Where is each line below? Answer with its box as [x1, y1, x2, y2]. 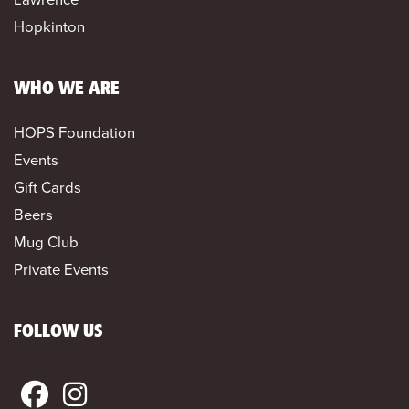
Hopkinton [14, 15, 85, 38]
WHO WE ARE [14, 79, 120, 98]
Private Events [14, 257, 109, 281]
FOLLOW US [14, 322, 103, 341]
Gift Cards [14, 175, 81, 199]
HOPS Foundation [14, 121, 135, 144]
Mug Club [14, 230, 79, 254]
